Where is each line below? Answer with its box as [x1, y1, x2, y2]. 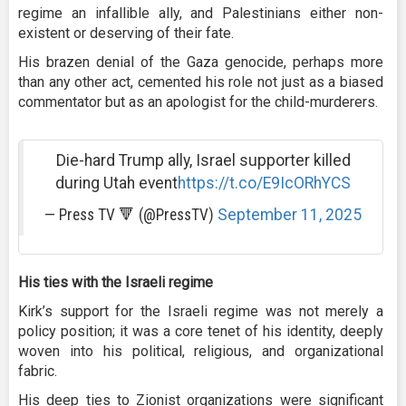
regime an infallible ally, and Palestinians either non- [18, 4, 383, 22]
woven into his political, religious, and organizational [18, 342, 383, 360]
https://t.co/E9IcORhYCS [178, 173, 351, 192]
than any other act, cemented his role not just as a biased [18, 72, 383, 91]
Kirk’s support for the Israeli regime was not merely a [18, 302, 383, 320]
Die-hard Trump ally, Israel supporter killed [55, 150, 351, 169]
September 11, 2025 [217, 205, 362, 224]
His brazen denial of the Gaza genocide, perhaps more [18, 53, 383, 71]
